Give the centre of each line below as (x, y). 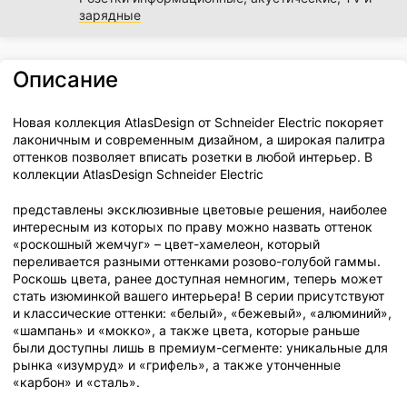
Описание (66, 80)
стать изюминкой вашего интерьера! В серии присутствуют (199, 296)
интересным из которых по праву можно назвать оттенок (193, 227)
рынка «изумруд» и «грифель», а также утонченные (177, 365)
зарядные (110, 15)
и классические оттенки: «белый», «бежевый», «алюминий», (203, 313)
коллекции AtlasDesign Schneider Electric (139, 174)
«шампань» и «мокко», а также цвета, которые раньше (187, 331)
